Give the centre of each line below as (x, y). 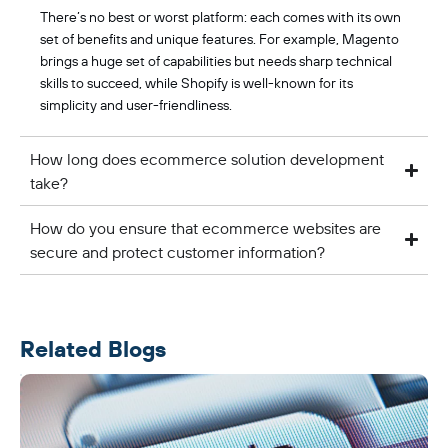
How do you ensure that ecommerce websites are (205, 227)
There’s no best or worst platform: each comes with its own (220, 16)
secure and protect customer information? (177, 251)
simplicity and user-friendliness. (136, 104)
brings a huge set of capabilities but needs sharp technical (216, 60)
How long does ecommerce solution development (207, 158)
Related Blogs (93, 348)
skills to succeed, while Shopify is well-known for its (196, 82)
